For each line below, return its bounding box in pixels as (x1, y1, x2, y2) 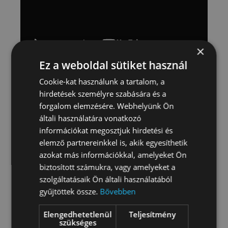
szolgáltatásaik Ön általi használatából (39, 174, 173, 184)
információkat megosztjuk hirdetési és (39, 125, 173, 135)
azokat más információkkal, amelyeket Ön (39, 149, 187, 160)
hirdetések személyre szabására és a (39, 88, 166, 99)
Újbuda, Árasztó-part (42, 203, 123, 214)
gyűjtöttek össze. (39, 186, 100, 196)
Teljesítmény (129, 209, 176, 219)
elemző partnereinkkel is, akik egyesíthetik (39, 137, 188, 148)
